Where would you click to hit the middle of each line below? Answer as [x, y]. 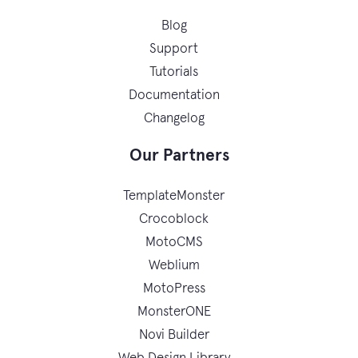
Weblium [174, 266]
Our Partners [179, 155]
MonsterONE [174, 312]
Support [174, 49]
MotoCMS [174, 243]
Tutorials [174, 72]
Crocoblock [174, 219]
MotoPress [174, 289]
